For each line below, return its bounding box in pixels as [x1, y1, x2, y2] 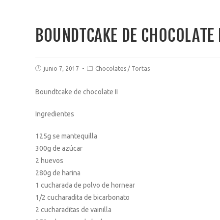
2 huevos [35, 157, 63, 165]
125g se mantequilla [35, 132, 97, 140]
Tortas [132, 65, 150, 72]
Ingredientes [35, 110, 74, 118]
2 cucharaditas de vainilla [35, 206, 111, 214]
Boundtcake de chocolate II [35, 88, 118, 96]
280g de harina [35, 169, 81, 177]
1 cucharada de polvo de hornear [35, 181, 135, 189]
